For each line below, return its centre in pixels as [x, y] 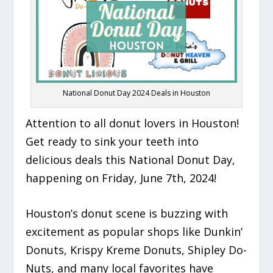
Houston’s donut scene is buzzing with [127, 214]
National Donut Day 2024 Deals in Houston [136, 93]
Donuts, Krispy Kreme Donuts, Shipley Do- [136, 250]
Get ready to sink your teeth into [112, 141]
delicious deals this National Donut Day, [131, 159]
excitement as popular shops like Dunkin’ [134, 232]
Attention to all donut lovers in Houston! [133, 123]
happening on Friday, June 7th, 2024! [121, 178]
